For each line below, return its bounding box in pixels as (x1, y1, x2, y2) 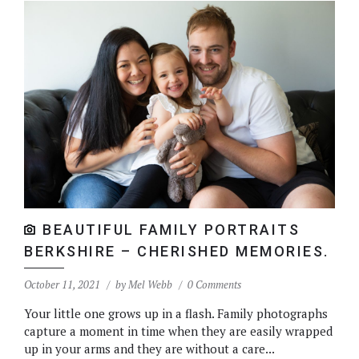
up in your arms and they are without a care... (24, 340, 275, 357)
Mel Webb (128, 276, 172, 292)
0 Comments (188, 276, 241, 292)
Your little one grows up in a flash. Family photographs (24, 305, 328, 321)
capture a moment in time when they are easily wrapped (24, 322, 333, 339)
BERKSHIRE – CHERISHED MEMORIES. (24, 242, 329, 260)
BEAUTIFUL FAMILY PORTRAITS (42, 220, 300, 238)
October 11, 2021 (24, 276, 100, 292)
